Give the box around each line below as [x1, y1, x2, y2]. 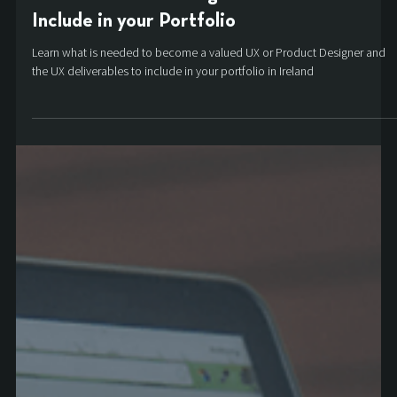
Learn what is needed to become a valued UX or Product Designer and [31, 83, 385, 100]
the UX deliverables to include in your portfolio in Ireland [31, 102, 314, 119]
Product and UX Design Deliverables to [31, 24, 360, 44]
